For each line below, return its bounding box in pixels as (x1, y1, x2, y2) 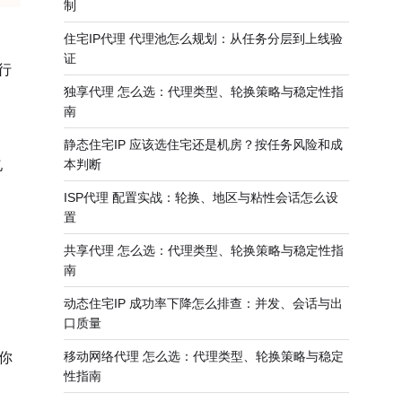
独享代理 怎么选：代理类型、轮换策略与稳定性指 (64, 84, 344, 99)
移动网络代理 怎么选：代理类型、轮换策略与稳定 (64, 349, 344, 363)
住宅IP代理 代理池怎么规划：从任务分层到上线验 (64, 31, 343, 46)
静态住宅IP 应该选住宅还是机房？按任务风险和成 (64, 137, 343, 152)
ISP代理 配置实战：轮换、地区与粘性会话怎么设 (64, 190, 338, 205)
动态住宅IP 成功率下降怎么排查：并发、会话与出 (64, 296, 343, 310)
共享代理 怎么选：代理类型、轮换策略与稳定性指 (64, 243, 344, 258)
